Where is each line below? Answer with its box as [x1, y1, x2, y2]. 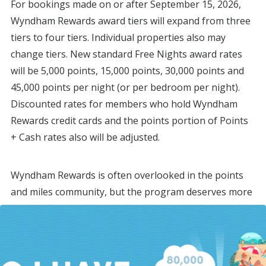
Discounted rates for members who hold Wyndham [11, 97, 237, 110]
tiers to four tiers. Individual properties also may [11, 31, 226, 44]
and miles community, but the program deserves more [11, 185, 252, 198]
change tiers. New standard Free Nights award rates [11, 47, 242, 61]
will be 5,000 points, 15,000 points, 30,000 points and [11, 64, 244, 77]
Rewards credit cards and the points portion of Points [11, 114, 248, 127]
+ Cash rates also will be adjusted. [11, 131, 160, 144]
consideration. [11, 202, 74, 215]
